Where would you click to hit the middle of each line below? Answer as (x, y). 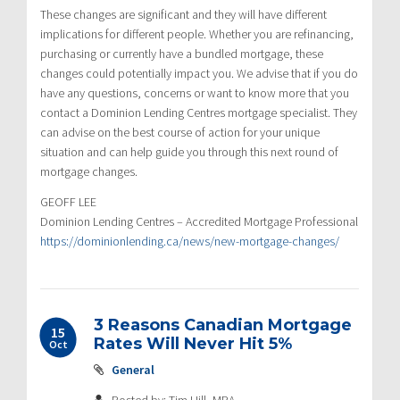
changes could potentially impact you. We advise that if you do (199, 73)
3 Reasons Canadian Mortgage (223, 325)
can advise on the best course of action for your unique (180, 132)
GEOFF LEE (68, 201)
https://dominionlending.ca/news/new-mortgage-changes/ (190, 241)
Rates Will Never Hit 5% (193, 343)
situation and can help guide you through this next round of (189, 151)
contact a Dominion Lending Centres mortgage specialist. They (199, 112)
